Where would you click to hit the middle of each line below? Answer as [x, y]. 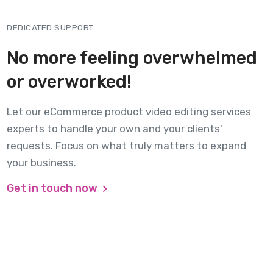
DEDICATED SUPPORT [50, 27]
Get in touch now [53, 188]
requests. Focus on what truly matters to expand [126, 145]
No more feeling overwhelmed [132, 58]
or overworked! [69, 81]
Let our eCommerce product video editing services [129, 111]
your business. [41, 162]
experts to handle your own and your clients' [115, 128]
